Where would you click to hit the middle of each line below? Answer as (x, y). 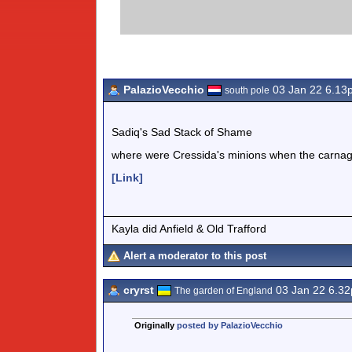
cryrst (139, 290)
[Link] (127, 178)
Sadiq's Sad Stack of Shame (182, 132)
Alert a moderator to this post (195, 256)
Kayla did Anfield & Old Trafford (189, 228)
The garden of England (224, 291)
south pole (247, 90)
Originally (155, 325)
